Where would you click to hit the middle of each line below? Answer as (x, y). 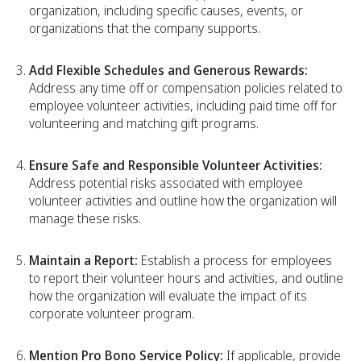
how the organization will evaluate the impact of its (168, 296)
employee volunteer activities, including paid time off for (183, 106)
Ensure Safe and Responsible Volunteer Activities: (176, 166)
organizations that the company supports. (145, 29)
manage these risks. (85, 219)
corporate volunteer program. (112, 314)
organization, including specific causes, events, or (166, 11)
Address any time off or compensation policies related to (186, 88)
